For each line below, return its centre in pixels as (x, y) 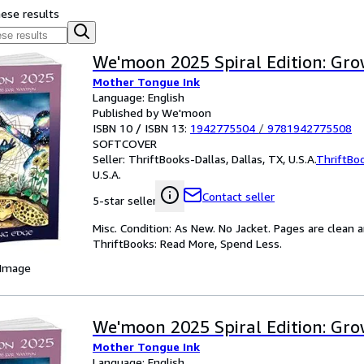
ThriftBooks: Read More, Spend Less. (187, 243)
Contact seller (238, 196)
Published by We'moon (152, 113)
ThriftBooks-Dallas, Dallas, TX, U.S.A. (222, 159)
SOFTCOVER (125, 143)
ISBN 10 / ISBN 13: (141, 128)
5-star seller (125, 200)
